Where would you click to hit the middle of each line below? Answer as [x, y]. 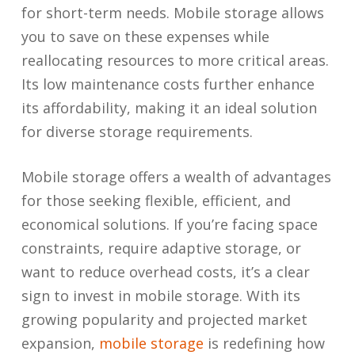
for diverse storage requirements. [137, 132]
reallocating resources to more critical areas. [175, 60]
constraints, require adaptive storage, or [161, 248]
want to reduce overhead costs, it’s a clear [165, 272]
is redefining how [264, 343]
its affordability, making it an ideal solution [169, 108]
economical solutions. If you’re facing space [169, 224]
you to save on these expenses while [145, 36]
